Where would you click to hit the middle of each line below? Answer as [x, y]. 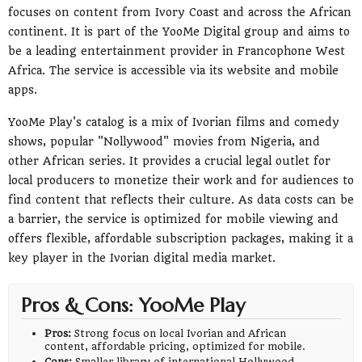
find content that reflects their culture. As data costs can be [181, 200]
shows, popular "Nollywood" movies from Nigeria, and [164, 142]
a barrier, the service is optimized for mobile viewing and [173, 219]
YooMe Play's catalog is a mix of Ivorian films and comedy [174, 122]
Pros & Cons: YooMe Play [133, 306]
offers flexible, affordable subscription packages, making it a [181, 239]
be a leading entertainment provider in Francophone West [177, 51]
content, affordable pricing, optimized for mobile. [175, 347]
